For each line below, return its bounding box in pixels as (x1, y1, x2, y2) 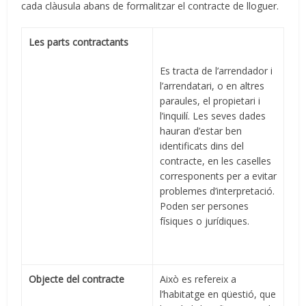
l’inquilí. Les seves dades (160, 109, 266, 123)
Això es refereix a (160, 273, 237, 286)
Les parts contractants (29, 36, 129, 49)
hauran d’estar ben (160, 124, 242, 138)
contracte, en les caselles (160, 154, 272, 168)
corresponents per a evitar (160, 169, 277, 183)
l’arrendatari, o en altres (160, 79, 265, 93)
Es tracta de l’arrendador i (160, 64, 273, 78)
